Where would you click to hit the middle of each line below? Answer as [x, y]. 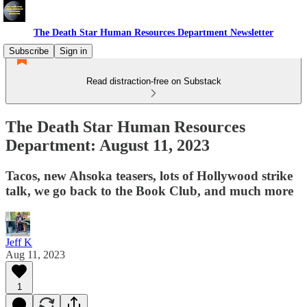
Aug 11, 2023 [35, 254]
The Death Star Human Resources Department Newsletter [153, 33]
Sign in [73, 51]
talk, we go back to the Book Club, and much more [149, 191]
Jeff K [19, 242]
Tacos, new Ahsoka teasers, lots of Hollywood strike [149, 175]
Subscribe [29, 51]
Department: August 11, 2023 [108, 145]
